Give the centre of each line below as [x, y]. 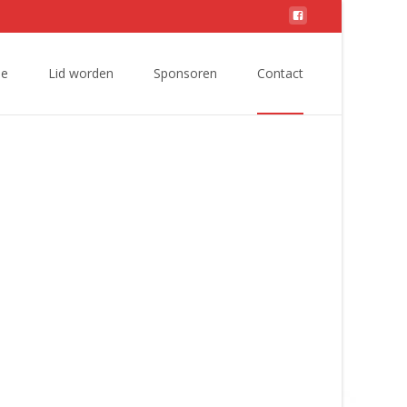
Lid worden [81, 73]
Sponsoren [185, 73]
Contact [280, 73]
